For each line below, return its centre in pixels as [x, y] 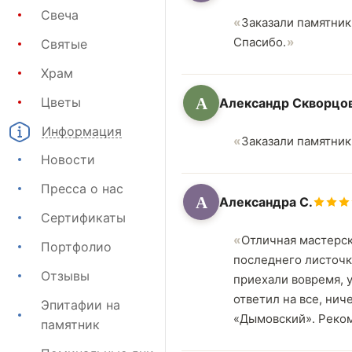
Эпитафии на [81, 304]
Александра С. [266, 202]
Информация [82, 131]
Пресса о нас [82, 188]
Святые [64, 44]
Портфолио [76, 246]
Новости [68, 159]
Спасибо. [260, 42]
